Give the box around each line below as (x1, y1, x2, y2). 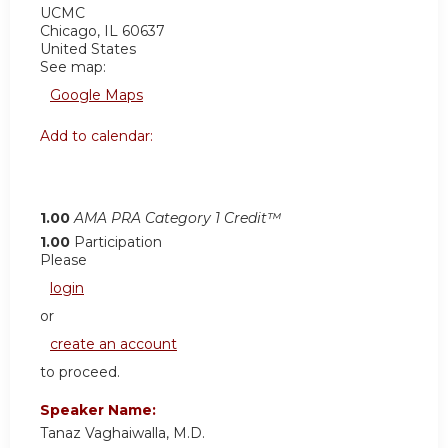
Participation (74, 232, 162, 251)
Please (40, 250, 87, 269)
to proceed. (40, 362, 120, 381)
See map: (40, 57, 106, 76)
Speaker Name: (40, 400, 160, 419)
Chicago (40, 21, 97, 40)
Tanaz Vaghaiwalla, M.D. (40, 423, 205, 442)
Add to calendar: (40, 126, 157, 145)
